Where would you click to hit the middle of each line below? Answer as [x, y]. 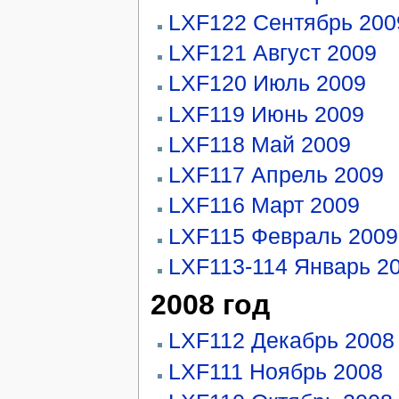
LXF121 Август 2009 [272, 53]
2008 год [210, 304]
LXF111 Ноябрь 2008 [275, 371]
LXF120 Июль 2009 [267, 83]
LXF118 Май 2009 [259, 144]
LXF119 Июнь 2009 [266, 114]
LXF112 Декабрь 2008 [281, 341]
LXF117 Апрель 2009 [276, 175]
